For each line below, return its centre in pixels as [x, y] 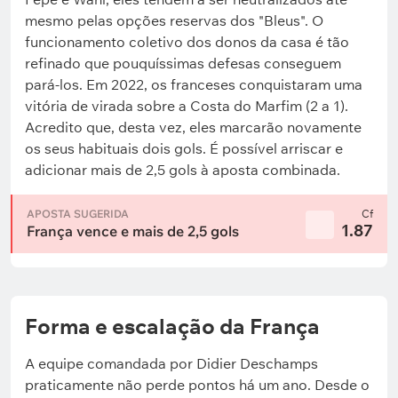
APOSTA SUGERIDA [78, 214]
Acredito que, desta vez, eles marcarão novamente [193, 127]
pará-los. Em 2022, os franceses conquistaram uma [194, 84]
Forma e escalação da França [172, 326]
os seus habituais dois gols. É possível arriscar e [184, 148]
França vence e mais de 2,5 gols [133, 231]
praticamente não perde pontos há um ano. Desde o [197, 385]
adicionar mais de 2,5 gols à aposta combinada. [183, 170]
